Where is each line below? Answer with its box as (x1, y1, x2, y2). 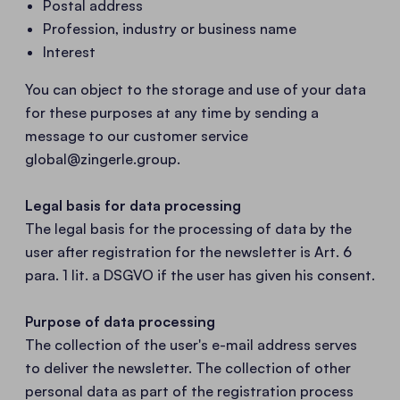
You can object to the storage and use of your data (25, 80, 366, 98)
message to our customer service (25, 127, 248, 145)
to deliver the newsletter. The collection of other (25, 359, 351, 377)
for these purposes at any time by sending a (25, 104, 319, 121)
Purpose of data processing (25, 312, 215, 330)
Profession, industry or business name (43, 20, 296, 37)
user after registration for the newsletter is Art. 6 (25, 243, 352, 261)
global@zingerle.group (25, 150, 177, 168)
